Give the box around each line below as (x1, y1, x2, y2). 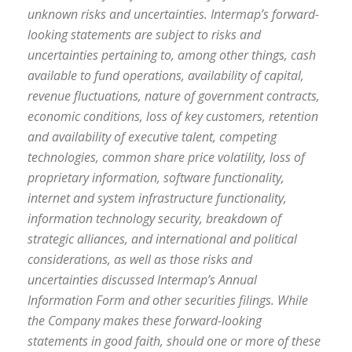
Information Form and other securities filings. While (27, 291, 308, 309)
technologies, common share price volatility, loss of (27, 148, 305, 166)
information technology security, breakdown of (27, 210, 281, 227)
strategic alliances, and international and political (27, 230, 297, 247)
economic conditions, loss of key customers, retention (27, 108, 318, 125)
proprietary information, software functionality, (27, 169, 284, 186)
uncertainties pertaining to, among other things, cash (27, 46, 316, 64)
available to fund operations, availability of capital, (27, 67, 304, 84)
